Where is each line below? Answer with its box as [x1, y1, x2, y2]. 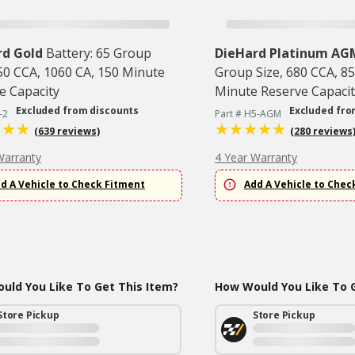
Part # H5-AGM [214, 107, 281, 121]
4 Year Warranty [214, 150, 297, 166]
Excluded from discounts [16, 104, 139, 118]
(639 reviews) [34, 124, 100, 139]
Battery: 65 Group [46, 44, 151, 63]
